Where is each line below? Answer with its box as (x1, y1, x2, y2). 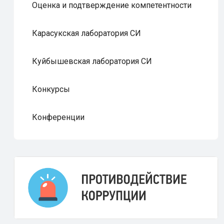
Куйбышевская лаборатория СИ (32, 56, 152, 66)
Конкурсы (32, 84, 70, 94)
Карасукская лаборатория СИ (32, 28, 141, 38)
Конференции (32, 112, 84, 122)
